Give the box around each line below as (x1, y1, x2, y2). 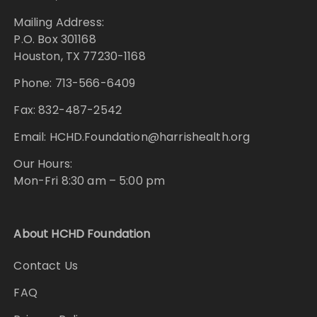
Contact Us (13, 258, 78, 275)
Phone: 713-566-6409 (13, 75, 136, 92)
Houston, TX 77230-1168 (13, 48, 146, 65)
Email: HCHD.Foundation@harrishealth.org (13, 129, 250, 146)
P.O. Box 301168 (13, 31, 96, 48)
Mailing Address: (13, 14, 104, 31)
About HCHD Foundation (13, 226, 151, 243)
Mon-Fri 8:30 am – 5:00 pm (13, 173, 166, 190)
